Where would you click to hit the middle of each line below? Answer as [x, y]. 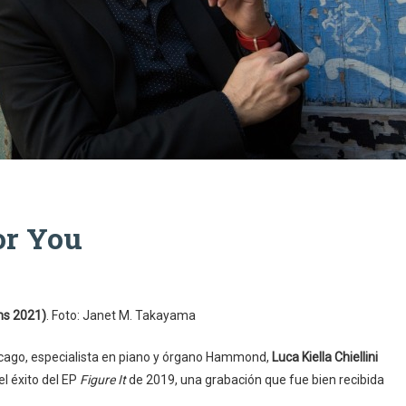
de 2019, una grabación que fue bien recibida [255, 380]
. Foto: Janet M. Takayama [121, 315]
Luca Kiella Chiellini [325, 357]
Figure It [103, 380]
